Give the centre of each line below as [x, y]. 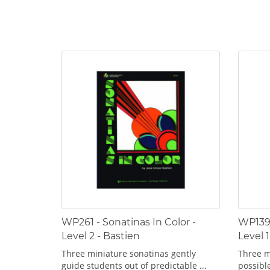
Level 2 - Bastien [101, 236]
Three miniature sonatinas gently [129, 253]
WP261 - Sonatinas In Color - [129, 222]
